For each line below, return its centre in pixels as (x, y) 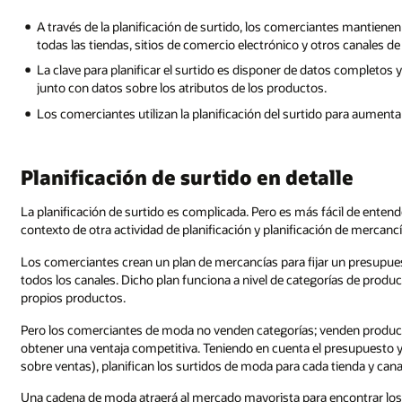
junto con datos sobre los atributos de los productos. (182, 88)
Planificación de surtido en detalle (188, 176)
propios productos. (74, 297)
